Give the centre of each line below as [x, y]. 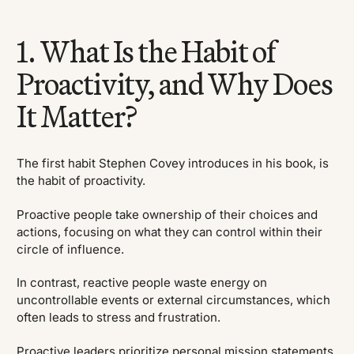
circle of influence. [71, 249]
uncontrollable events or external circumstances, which [174, 300]
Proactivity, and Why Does [175, 84]
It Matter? [77, 116]
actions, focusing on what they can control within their [170, 232]
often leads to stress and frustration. [119, 318]
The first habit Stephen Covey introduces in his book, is [173, 164]
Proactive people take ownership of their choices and [168, 214]
